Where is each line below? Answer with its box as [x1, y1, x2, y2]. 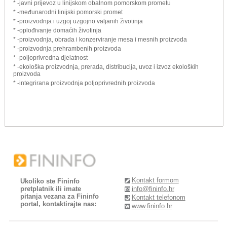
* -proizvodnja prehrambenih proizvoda [13, 45, 121, 52]
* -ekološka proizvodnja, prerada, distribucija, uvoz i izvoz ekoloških [13, 63, 199, 70]
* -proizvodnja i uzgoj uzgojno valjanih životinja [13, 17, 143, 25]
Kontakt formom [131, 176, 179, 184]
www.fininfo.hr [131, 202, 172, 210]
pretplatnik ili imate [20, 184, 82, 193]
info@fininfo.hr [131, 184, 174, 193]
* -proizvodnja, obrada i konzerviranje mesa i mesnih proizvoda [13, 35, 187, 43]
